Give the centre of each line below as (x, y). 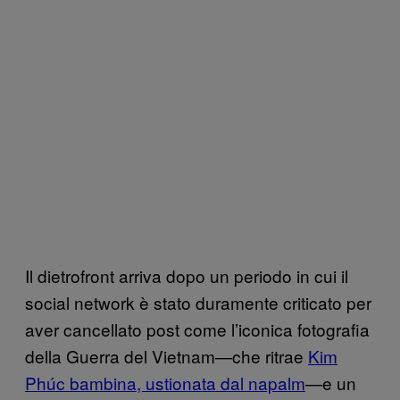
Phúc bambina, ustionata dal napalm (165, 382)
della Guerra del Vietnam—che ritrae (167, 355)
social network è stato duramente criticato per (198, 302)
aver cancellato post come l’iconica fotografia (197, 329)
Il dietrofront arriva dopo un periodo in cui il (187, 275)
